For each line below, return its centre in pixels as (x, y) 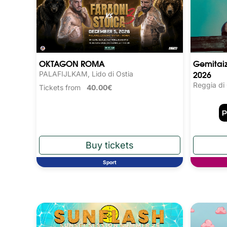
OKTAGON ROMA (72, 63)
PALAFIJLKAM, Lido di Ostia (86, 73)
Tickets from (63, 87)
